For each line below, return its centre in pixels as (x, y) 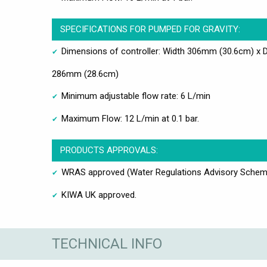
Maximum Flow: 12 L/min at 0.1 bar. (130, 119)
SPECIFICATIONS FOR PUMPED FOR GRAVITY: (150, 30)
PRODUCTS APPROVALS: (109, 150)
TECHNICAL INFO (107, 243)
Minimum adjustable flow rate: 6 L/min (136, 96)
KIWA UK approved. (99, 195)
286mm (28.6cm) (85, 74)
